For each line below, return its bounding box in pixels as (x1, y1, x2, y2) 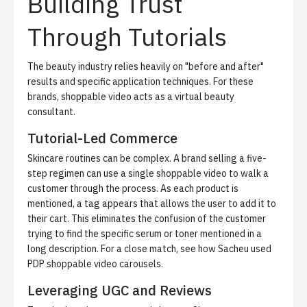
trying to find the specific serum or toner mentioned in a (27, 228, 262, 240)
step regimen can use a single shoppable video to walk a (27, 167, 269, 180)
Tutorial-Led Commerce (27, 129, 177, 147)
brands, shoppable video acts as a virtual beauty (27, 90, 234, 103)
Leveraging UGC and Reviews (27, 281, 212, 299)
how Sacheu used (198, 243, 271, 255)
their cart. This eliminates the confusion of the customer (27, 212, 266, 225)
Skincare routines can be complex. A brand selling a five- (27, 152, 267, 164)
